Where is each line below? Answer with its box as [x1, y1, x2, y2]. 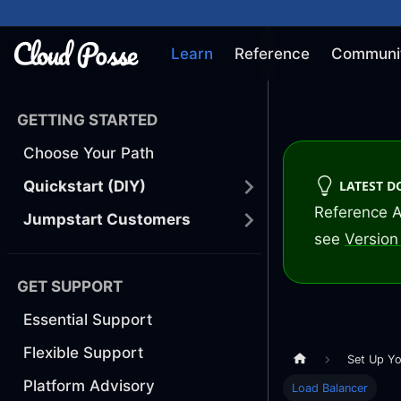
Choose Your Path [23, 144, 154, 163]
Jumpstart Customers [23, 210, 191, 229]
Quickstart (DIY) [23, 177, 146, 196]
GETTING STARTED [17, 111, 158, 130]
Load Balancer [292, 380, 369, 395]
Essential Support [23, 311, 152, 329]
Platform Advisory [23, 377, 155, 396]
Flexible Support [23, 344, 143, 363]
